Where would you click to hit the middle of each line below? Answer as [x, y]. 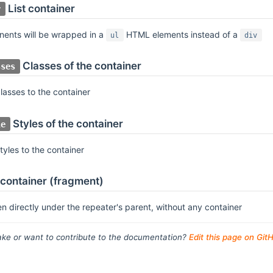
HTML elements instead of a [182, 34]
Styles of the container [68, 123]
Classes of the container [82, 66]
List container [41, 8]
